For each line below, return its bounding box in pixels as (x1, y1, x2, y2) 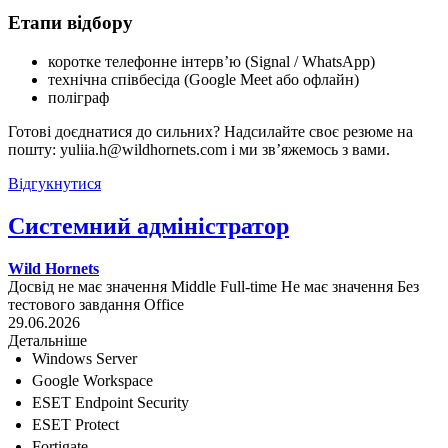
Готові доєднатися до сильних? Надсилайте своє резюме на (8, 123, 413, 141)
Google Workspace (32, 371, 153, 389)
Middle (171, 277, 216, 295)
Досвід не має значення (8, 277, 167, 295)
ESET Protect (32, 415, 119, 433)
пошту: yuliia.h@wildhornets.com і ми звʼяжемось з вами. (8, 141, 390, 159)
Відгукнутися (8, 175, 101, 193)
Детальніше (8, 331, 87, 349)
